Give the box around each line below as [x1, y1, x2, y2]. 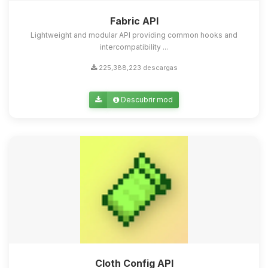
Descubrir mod [119, 95, 173, 105]
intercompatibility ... [100, 42, 168, 52]
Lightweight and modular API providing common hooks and [31, 31, 237, 40]
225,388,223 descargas [96, 63, 178, 72]
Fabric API [109, 15, 159, 28]
